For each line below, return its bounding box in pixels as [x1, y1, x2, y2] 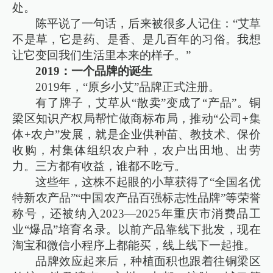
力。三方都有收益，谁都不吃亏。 [12, 159, 186, 172]
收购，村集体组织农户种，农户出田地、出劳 [12, 143, 261, 157]
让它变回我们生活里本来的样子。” [12, 48, 191, 62]
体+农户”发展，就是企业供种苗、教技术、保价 [12, 127, 261, 141]
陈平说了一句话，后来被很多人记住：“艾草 [35, 16, 261, 30]
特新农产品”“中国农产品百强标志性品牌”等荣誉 [12, 191, 261, 204]
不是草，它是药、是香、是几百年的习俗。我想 [12, 32, 261, 46]
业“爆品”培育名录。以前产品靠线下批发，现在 [12, 222, 261, 236]
